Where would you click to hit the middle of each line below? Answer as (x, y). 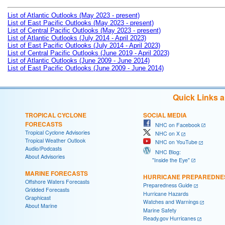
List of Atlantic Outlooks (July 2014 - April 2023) (77, 38)
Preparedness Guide (168, 185)
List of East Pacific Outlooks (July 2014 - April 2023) (84, 45)
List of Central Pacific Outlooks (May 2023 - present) (84, 30)
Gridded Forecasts (47, 189)
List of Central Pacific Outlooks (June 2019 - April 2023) (88, 53)
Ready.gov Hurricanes (170, 218)
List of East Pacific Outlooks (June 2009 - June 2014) (86, 68)
